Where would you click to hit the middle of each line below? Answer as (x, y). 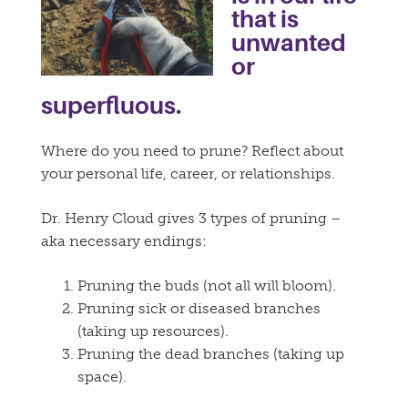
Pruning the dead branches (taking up (211, 354)
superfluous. (111, 106)
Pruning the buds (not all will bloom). (207, 286)
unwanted (289, 43)
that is (265, 20)
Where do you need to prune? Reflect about (192, 151)
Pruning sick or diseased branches (199, 309)
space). (102, 377)
